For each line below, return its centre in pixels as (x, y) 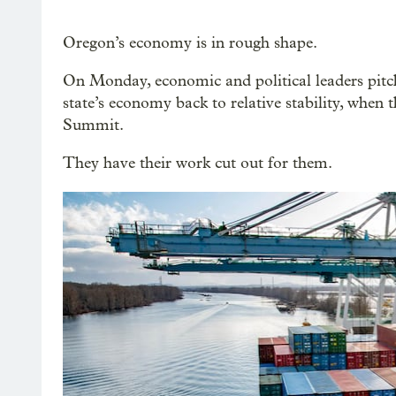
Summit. (93, 125)
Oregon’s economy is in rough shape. (190, 43)
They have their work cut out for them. (198, 163)
